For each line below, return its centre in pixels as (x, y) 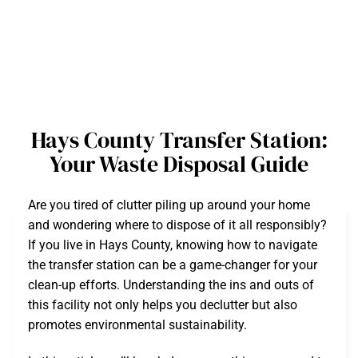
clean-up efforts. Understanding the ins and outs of (171, 285)
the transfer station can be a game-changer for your (173, 265)
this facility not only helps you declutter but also (163, 305)
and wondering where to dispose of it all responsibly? (177, 225)
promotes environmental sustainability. (137, 325)
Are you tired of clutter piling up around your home (169, 205)
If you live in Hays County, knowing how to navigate (173, 245)
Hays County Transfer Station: (179, 140)
